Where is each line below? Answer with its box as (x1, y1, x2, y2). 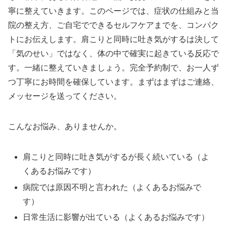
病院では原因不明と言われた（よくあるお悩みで (23, 182, 202, 192)
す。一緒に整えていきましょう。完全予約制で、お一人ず (8, 63, 219, 72)
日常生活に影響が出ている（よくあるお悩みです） (23, 212, 210, 221)
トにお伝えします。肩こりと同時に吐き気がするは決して (8, 35, 219, 44)
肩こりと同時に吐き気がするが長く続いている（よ (23, 153, 210, 162)
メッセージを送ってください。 (8, 92, 122, 101)
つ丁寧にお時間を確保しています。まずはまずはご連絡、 (8, 78, 219, 87)
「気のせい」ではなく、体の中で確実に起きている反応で (8, 49, 219, 58)
